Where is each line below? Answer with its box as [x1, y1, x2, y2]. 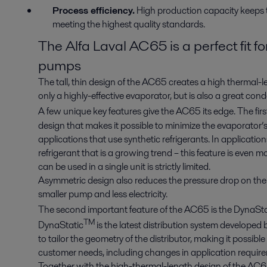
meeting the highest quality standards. [52, 17, 205, 32]
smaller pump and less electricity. [38, 187, 167, 201]
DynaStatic [38, 218, 83, 232]
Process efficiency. [52, 4, 135, 18]
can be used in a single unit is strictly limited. [38, 159, 210, 173]
